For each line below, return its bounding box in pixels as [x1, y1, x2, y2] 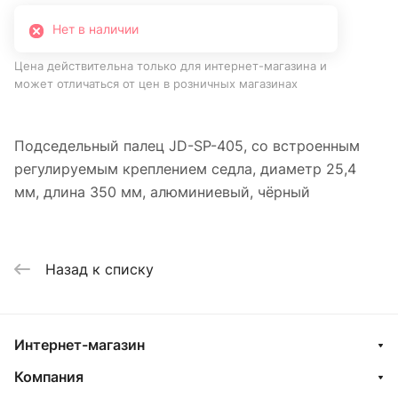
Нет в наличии [52, 21, 139, 37]
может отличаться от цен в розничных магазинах [14, 76, 298, 92]
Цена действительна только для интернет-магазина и [14, 59, 327, 74]
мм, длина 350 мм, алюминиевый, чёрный [14, 182, 310, 201]
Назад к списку [45, 259, 154, 278]
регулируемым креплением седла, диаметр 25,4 [14, 159, 356, 178]
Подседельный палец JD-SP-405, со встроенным [14, 136, 360, 155]
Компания [14, 368, 84, 386]
